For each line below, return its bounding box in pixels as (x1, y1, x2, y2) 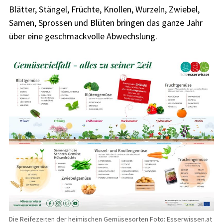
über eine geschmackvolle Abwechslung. (8, 30, 157, 42)
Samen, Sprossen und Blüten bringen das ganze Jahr (8, 16, 203, 28)
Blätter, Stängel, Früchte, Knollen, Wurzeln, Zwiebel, (8, 3, 200, 15)
